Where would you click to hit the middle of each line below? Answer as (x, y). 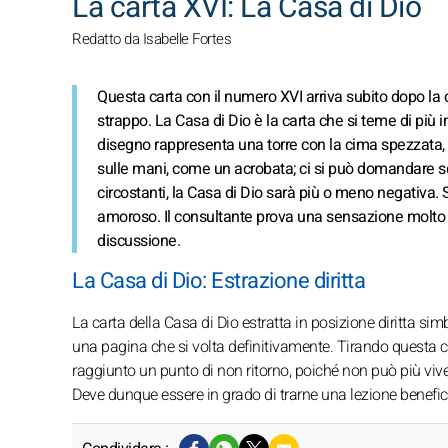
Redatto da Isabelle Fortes (151, 39)
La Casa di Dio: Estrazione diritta (218, 281)
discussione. (138, 241)
